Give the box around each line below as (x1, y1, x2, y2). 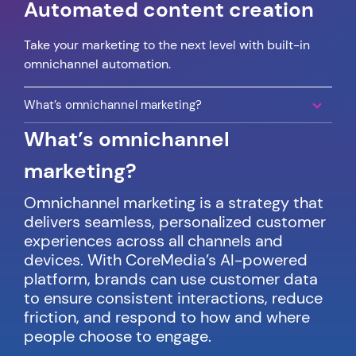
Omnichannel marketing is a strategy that (24, 192, 323, 213)
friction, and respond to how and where (24, 306, 310, 327)
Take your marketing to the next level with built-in (24, 36, 310, 53)
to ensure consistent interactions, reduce (24, 287, 323, 308)
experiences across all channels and (24, 230, 283, 251)
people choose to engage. (24, 325, 211, 346)
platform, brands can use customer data (24, 268, 318, 289)
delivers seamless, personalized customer (24, 211, 326, 232)
